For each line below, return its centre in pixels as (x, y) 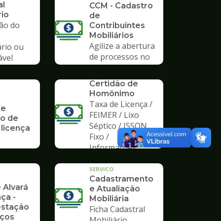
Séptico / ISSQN (118, 126)
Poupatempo (113, 68)
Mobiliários (111, 36)
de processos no (120, 57)
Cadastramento (121, 179)
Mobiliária (109, 199)
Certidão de (114, 84)
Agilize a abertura (122, 46)
